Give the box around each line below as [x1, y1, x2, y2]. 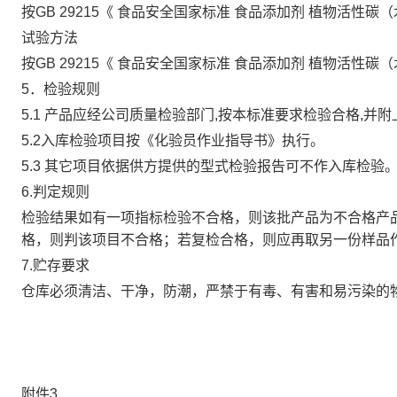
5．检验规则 [21, 82, 100, 97]
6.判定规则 [21, 184, 90, 199]
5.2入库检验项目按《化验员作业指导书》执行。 [21, 133, 324, 148]
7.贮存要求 [21, 258, 90, 273]
